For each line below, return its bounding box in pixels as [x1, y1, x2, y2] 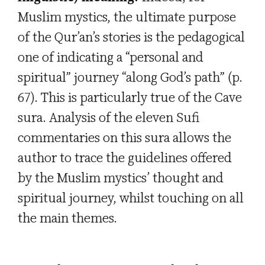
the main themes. [18, 209, 117, 227]
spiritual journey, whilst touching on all [18, 189, 244, 207]
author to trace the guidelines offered [18, 148, 232, 167]
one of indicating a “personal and [18, 48, 203, 66]
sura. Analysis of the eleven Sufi [18, 108, 199, 127]
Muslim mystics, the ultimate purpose [18, 8, 236, 26]
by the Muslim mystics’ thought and [18, 169, 224, 187]
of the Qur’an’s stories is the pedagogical [18, 28, 245, 46]
